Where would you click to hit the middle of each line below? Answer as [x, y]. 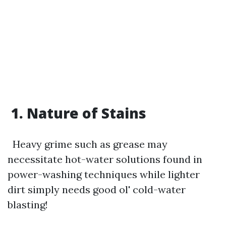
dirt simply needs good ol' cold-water [97, 189]
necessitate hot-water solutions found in [105, 159]
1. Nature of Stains [77, 113]
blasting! [30, 205]
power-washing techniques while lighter [104, 174]
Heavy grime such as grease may [88, 144]
